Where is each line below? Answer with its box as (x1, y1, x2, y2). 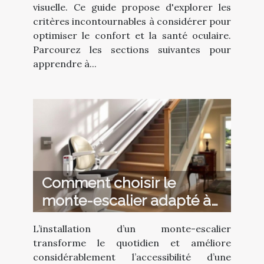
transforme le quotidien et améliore (33, 237, 231, 249)
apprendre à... (33, 58, 97, 70)
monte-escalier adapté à (42, 192, 211, 210)
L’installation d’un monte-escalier (33, 223, 231, 235)
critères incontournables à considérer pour (33, 15, 231, 28)
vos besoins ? (42, 209, 134, 227)
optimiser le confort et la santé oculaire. (33, 29, 231, 42)
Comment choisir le (42, 174, 176, 192)
